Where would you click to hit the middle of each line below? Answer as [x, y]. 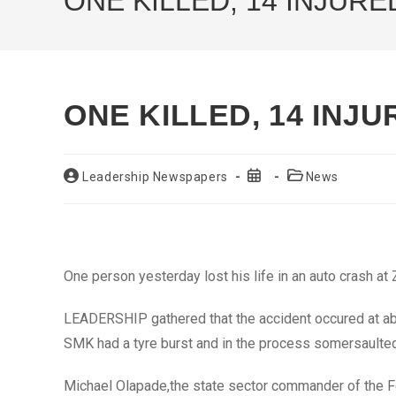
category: [314, 192]
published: [278, 192]
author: [85, 192]
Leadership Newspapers [155, 177]
